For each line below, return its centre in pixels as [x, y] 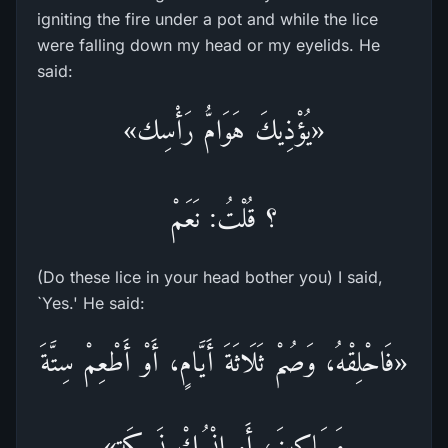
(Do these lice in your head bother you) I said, [210, 277]
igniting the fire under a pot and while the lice [207, 19]
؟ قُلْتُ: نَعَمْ [224, 217]
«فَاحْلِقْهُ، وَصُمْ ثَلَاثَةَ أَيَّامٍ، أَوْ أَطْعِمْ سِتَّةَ [224, 361]
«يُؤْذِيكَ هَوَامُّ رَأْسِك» [224, 129]
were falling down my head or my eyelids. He [208, 45]
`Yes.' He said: [91, 303]
